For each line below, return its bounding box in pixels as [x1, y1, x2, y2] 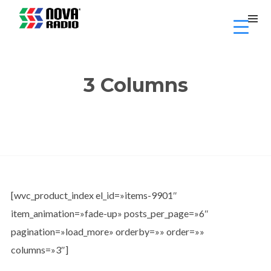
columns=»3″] [10, 244, 68, 255]
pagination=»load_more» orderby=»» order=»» [10, 226, 204, 237]
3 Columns [83, 73, 188, 97]
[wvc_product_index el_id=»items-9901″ [10, 189, 177, 201]
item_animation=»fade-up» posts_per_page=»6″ [10, 207, 209, 219]
